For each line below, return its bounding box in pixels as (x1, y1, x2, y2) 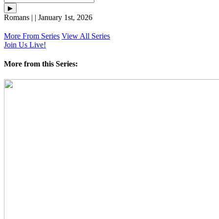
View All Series (62, 32, 110, 41)
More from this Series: (4, 60, 78, 68)
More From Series (4, 32, 60, 41)
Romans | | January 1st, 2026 (4, 13, 92, 22)
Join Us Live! (4, 41, 46, 49)
